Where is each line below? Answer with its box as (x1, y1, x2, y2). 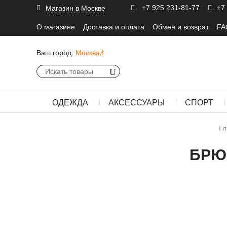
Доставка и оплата (83, 23, 144, 31)
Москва (75, 49, 100, 57)
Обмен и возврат (153, 23, 209, 31)
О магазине (36, 23, 75, 31)
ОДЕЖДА (52, 98, 88, 107)
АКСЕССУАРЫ (108, 98, 165, 107)
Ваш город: (36, 49, 73, 57)
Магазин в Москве (46, 4, 105, 12)
